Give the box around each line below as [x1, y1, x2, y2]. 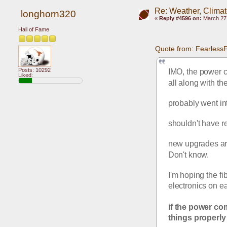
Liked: [18, 72, 33, 79]
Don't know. [168, 150, 209, 159]
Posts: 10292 [18, 67, 51, 73]
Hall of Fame [18, 26, 49, 33]
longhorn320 [20, 8, 76, 19]
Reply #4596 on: [159, 15, 202, 22]
